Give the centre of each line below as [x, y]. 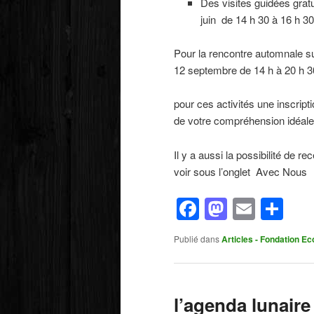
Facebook [248, 209]
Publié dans [197, 239]
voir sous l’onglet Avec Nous [240, 171]
